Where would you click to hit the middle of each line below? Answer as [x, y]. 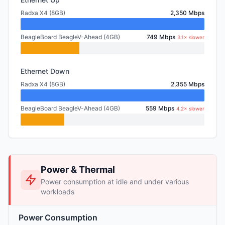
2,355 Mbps [188, 84]
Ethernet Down [45, 71]
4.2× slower [190, 108]
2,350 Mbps [187, 13]
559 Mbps [160, 108]
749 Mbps [161, 37]
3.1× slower [191, 37]
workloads [58, 192]
